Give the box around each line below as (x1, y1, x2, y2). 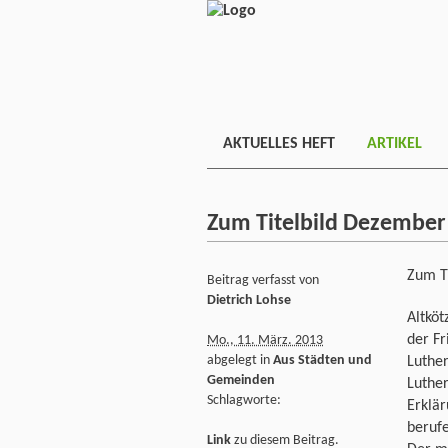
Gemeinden (207, 372, 275, 388)
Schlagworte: (207, 392, 281, 408)
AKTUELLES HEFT (223, 136, 335, 152)
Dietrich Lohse (207, 292, 291, 308)
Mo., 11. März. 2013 (207, 332, 323, 348)
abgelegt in (207, 352, 273, 368)
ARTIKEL (367, 136, 422, 152)
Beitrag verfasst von (207, 272, 319, 288)
